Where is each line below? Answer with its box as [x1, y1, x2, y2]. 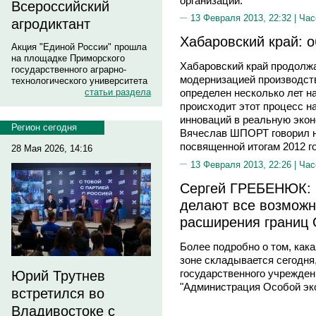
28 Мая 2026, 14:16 [11, 143, 92, 154]
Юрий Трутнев [11, 268, 105, 284]
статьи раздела [85, 87, 151, 97]
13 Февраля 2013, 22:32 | [190, 13, 299, 23]
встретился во [11, 286, 104, 301]
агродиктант [11, 16, 90, 32]
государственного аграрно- [11, 64, 126, 75]
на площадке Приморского [11, 53, 125, 63]
